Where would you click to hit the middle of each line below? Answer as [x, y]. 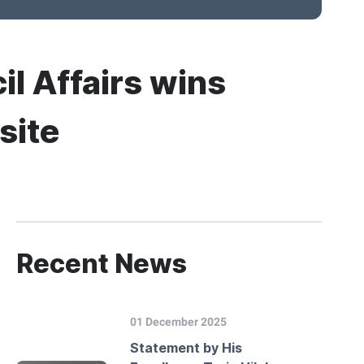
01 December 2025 [178, 322]
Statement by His [186, 348]
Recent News [102, 264]
